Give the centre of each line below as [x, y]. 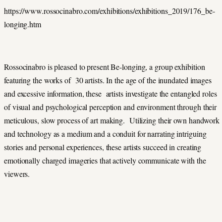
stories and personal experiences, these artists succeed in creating [103, 147]
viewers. [18, 173]
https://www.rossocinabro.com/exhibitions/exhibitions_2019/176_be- [110, 10]
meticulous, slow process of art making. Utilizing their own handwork [112, 120]
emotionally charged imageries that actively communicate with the [105, 160]
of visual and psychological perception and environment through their [111, 107]
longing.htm [23, 24]
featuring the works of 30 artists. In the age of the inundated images [108, 80]
